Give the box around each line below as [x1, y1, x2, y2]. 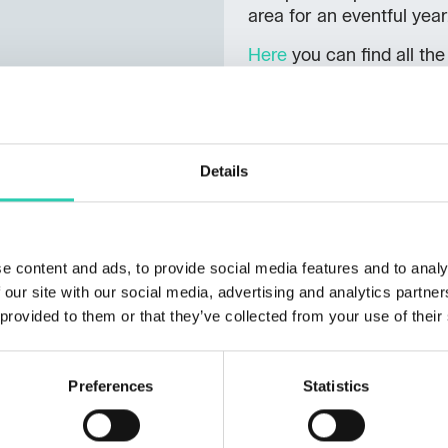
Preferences [68, 377, 154, 395]
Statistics [303, 377, 369, 395]
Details [199, 162, 249, 180]
